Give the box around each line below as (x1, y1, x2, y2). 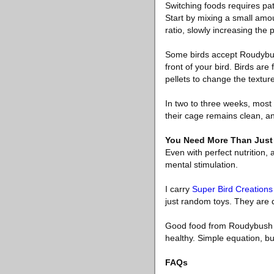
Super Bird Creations (192, 184, 273, 194)
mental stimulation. (165, 160, 238, 169)
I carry (165, 184, 192, 194)
